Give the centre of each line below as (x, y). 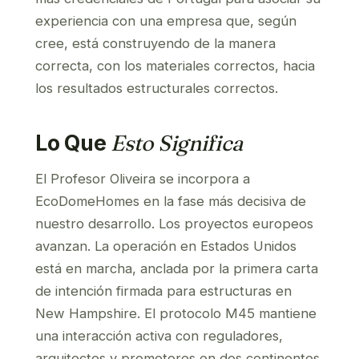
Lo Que (73, 143)
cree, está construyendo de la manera (155, 43)
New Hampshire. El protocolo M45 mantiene (176, 313)
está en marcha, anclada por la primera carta (177, 268)
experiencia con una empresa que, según (166, 21)
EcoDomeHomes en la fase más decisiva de (171, 201)
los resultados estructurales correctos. (157, 88)
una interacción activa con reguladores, (159, 336)
